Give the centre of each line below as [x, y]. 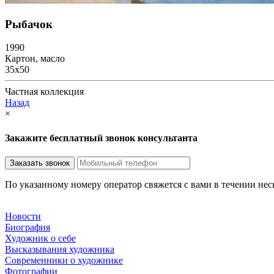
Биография [28, 227]
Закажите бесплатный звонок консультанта [101, 138]
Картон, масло [35, 59]
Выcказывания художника [60, 249]
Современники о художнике [64, 260]
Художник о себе [40, 238]
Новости [23, 216]
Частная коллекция [44, 92]
